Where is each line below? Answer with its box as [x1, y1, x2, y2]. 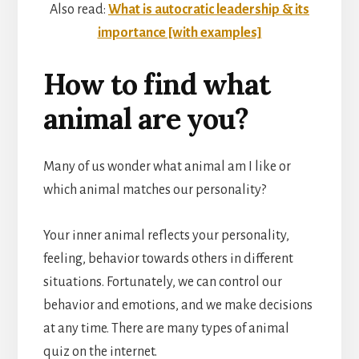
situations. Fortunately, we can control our [42, 274, 282, 289]
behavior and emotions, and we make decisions [42, 297, 313, 313]
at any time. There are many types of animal [42, 321, 289, 336]
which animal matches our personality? [42, 182, 266, 197]
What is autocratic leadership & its [108, 2, 309, 17]
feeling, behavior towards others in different [42, 251, 293, 266]
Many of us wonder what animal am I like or [42, 159, 291, 174]
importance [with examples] [97, 25, 262, 40]
